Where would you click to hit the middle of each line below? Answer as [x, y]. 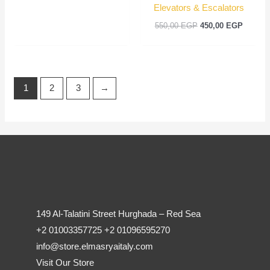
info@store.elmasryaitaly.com [95, 246]
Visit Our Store [65, 263]
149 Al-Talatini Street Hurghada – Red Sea [118, 214]
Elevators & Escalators [199, 8]
